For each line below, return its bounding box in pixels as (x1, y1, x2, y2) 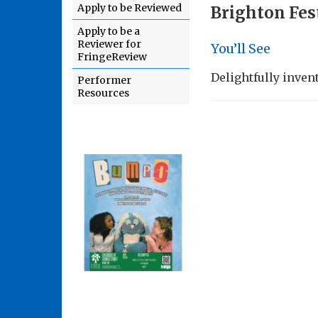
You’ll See (211, 40, 270, 57)
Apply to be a (77, 25, 140, 38)
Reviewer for (77, 38, 141, 50)
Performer (77, 74, 131, 87)
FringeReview (77, 50, 147, 63)
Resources (77, 87, 129, 99)
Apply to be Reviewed (77, 1, 182, 14)
